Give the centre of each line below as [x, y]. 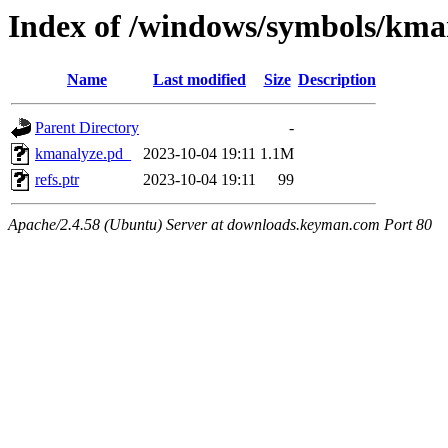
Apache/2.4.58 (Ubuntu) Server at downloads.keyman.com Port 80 [220, 225]
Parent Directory [87, 128]
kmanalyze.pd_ [83, 154]
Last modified [199, 80]
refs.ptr [57, 180]
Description [337, 80]
